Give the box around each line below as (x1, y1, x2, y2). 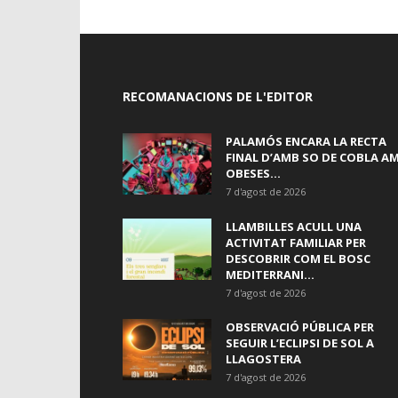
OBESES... (226, 165, 281, 182)
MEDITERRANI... (226, 267, 314, 283)
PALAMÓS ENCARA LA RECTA (226, 133, 386, 150)
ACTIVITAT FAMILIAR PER (226, 235, 366, 251)
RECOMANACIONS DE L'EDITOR (123, 88, 313, 106)
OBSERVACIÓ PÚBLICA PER (226, 319, 374, 336)
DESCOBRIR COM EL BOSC (226, 251, 370, 267)
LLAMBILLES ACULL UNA (226, 219, 362, 235)
